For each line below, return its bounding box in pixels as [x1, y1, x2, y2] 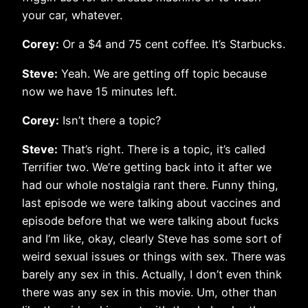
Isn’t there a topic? [59, 113, 161, 127]
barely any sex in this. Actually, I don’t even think [22, 267, 282, 282]
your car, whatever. [22, 8, 122, 22]
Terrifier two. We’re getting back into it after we [22, 160, 272, 175]
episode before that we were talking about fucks [22, 214, 279, 228]
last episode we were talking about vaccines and [22, 196, 280, 210]
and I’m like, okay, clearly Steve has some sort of [22, 232, 282, 246]
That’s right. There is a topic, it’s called [58, 142, 265, 157]
